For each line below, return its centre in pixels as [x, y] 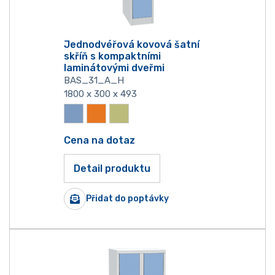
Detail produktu [112, 169]
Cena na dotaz [99, 140]
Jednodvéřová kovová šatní [132, 45]
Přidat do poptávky [127, 199]
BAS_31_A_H [94, 81]
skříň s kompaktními [112, 56]
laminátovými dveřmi [114, 68]
